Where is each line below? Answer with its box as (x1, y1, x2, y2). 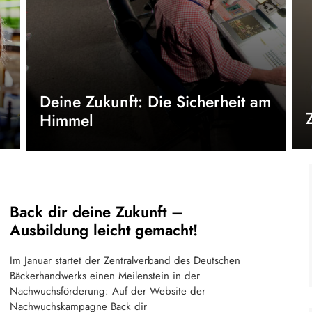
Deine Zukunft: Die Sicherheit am (39, 90, 271, 114)
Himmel (39, 109, 93, 132)
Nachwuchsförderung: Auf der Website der (10, 283, 205, 299)
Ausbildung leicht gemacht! (10, 219, 198, 241)
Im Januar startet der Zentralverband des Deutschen (10, 253, 240, 268)
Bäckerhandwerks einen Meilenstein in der (10, 268, 200, 283)
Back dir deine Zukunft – (10, 201, 183, 223)
